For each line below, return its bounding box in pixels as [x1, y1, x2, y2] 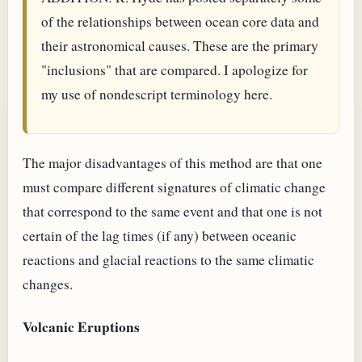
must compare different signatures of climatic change [23, 178, 326, 197]
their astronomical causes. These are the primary [40, 36, 318, 56]
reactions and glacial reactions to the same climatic [23, 250, 314, 270]
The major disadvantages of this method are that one [23, 154, 322, 173]
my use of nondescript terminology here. [40, 85, 272, 104]
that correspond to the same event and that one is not [23, 202, 322, 221]
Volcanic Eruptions [23, 317, 140, 338]
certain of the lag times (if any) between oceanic [23, 226, 297, 246]
